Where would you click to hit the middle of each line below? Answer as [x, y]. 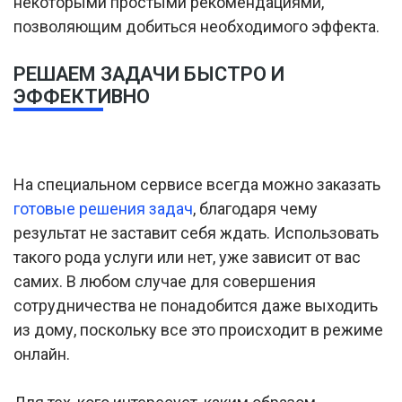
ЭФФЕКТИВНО [82, 96]
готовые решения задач [103, 209]
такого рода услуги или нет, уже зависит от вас [187, 258]
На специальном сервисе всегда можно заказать [197, 185]
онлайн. [42, 354]
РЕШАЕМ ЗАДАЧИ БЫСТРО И [149, 74]
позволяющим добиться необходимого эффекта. [197, 26]
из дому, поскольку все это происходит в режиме [198, 330]
